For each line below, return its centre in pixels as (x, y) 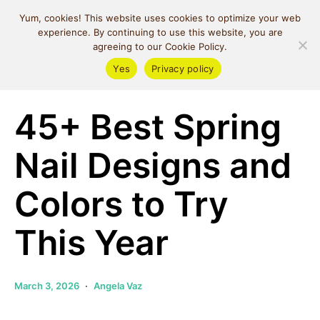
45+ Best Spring (148, 127)
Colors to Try (121, 204)
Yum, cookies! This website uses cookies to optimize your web (160, 18)
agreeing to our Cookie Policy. (160, 46)
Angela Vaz (118, 286)
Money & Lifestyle (54, 84)
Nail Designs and (153, 165)
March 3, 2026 (47, 286)
